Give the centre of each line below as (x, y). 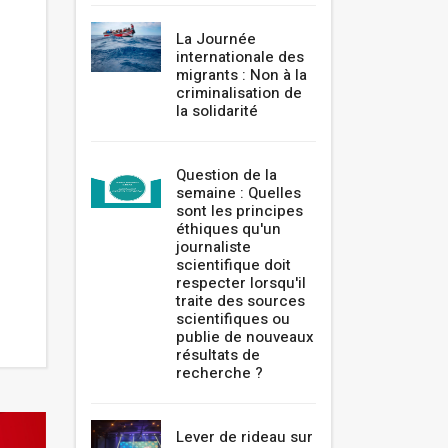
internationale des (240, 57)
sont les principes (239, 211)
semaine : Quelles (238, 193)
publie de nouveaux (245, 337)
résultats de (218, 355)
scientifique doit (233, 265)
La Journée (216, 39)
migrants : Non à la (241, 75)
